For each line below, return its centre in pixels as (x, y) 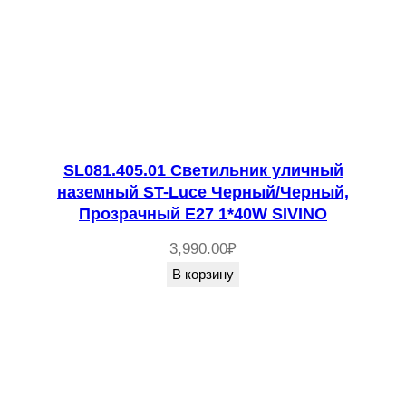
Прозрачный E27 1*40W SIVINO (203, 213)
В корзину (203, 274)
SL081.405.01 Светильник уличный (203, 170)
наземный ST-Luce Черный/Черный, (203, 192)
